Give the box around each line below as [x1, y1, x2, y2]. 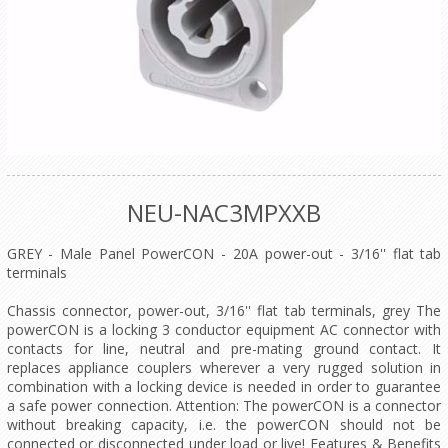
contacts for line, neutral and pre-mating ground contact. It [6, 339, 442, 359]
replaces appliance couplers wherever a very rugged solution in [6, 358, 442, 378]
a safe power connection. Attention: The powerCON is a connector [6, 396, 442, 416]
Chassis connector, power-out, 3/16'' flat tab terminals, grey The [6, 301, 442, 321]
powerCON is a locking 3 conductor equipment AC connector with [6, 320, 442, 340]
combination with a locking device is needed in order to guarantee [6, 377, 442, 397]
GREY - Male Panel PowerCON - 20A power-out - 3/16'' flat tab [6, 244, 442, 264]
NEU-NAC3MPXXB [126, 196, 321, 230]
